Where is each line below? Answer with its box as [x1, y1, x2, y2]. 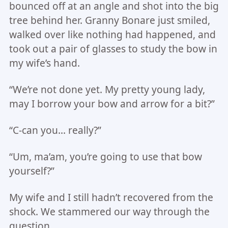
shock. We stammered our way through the [9, 205, 210, 218]
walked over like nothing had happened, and [9, 27, 216, 41]
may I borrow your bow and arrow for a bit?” [9, 97, 215, 110]
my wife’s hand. [9, 56, 80, 70]
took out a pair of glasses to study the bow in [9, 42, 217, 55]
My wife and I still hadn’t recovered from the [9, 190, 213, 204]
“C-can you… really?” [9, 123, 101, 137]
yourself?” [9, 164, 54, 178]
